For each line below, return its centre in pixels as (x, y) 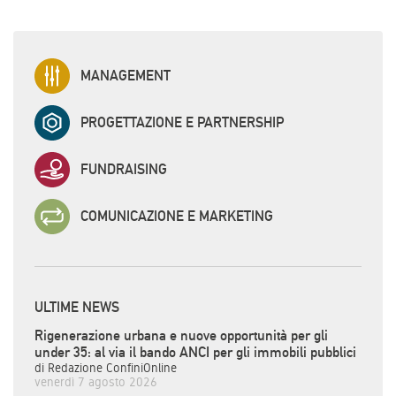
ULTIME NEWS (77, 307)
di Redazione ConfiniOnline (106, 367)
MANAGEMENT (126, 76)
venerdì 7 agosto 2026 (96, 381)
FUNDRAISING (124, 170)
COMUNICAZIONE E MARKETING (177, 217)
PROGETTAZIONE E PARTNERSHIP (182, 123)
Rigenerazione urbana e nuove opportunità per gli (181, 335)
